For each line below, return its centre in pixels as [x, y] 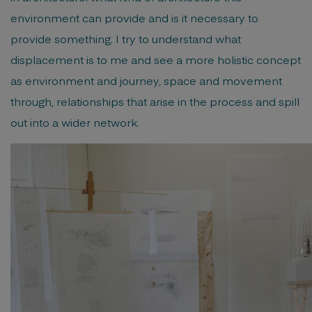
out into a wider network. [75, 122]
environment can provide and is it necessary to [134, 17]
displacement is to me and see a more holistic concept [156, 59]
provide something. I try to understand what [126, 38]
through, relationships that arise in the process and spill [155, 101]
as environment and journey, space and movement [146, 80]
